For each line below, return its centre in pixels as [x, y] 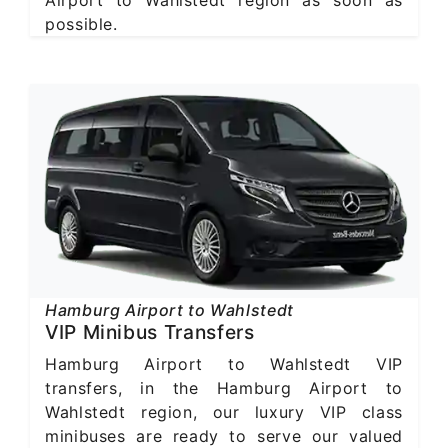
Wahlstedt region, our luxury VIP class [224, 411]
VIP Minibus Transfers [150, 331]
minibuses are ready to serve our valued [224, 435]
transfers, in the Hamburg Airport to [224, 387]
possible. [81, 23]
